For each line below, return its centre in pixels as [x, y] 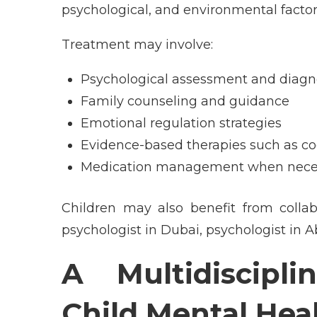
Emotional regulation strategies [181, 123]
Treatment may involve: [137, 44]
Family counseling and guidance [185, 101]
